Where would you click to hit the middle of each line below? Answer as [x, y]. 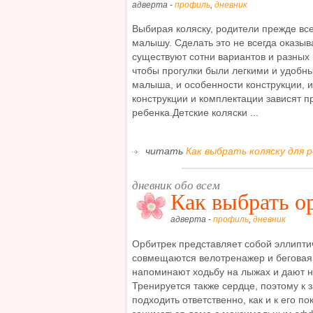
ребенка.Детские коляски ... [195, 113]
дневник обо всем [176, 185]
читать [164, 151]
